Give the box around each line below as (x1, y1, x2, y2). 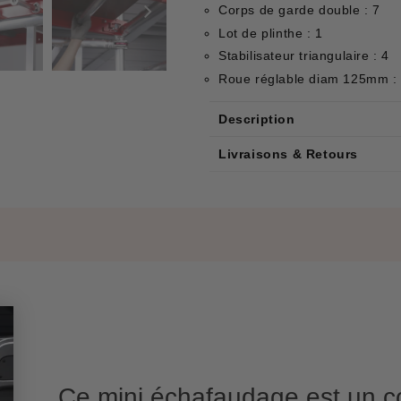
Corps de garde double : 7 (218, 3, 380, 18)
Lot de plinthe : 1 (218, 25, 323, 40)
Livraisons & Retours (218, 146, 358, 161)
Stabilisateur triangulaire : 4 (218, 48, 389, 64)
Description (218, 111, 295, 126)
